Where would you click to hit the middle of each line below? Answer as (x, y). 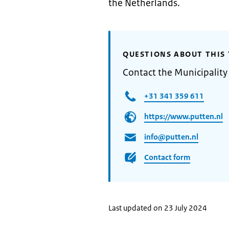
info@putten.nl (171, 136)
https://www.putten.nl (184, 116)
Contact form (167, 157)
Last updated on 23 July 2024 (158, 208)
